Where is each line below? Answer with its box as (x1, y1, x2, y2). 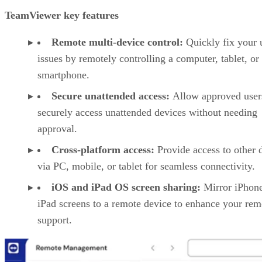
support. (37, 213, 72, 226)
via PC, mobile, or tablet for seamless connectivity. (37, 160, 255, 172)
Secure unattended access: (51, 89, 173, 102)
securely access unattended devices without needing (37, 106, 257, 118)
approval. (37, 122, 77, 135)
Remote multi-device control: (51, 36, 183, 48)
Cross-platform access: (51, 143, 154, 156)
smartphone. (37, 68, 89, 81)
